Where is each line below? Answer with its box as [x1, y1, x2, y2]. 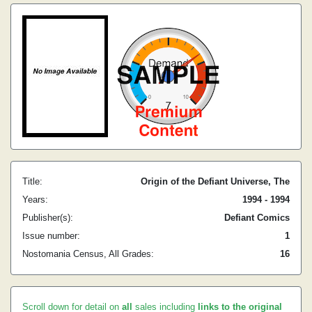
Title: [22, 176, 42, 187]
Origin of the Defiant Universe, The [141, 176, 290, 187]
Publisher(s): [22, 212, 73, 223]
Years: [22, 194, 48, 205]
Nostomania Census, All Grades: [22, 249, 154, 259]
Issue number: [22, 231, 80, 241]
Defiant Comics [224, 212, 290, 223]
